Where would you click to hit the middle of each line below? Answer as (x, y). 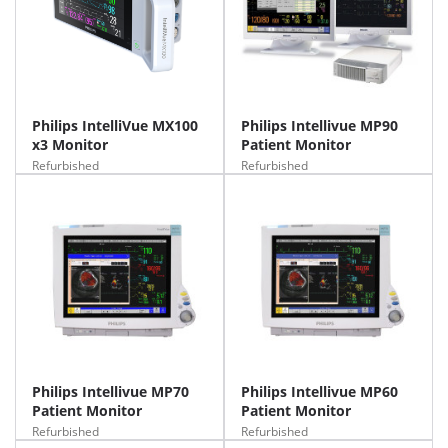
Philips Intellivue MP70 (110, 391)
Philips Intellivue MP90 (319, 125)
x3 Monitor (70, 144)
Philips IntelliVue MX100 (115, 125)
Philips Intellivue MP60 (319, 391)
